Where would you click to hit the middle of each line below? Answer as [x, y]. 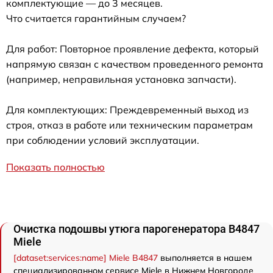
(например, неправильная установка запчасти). [121, 79]
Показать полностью [55, 167]
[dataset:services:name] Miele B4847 [86, 258]
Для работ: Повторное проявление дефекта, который [133, 49]
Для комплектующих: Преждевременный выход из [127, 110]
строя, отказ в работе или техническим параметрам [129, 125]
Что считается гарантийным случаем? [96, 18]
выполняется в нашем [205, 258]
